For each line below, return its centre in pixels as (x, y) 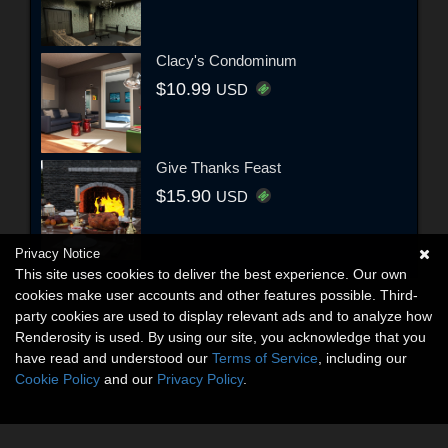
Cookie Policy (57, 379)
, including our (362, 358)
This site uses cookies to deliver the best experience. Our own (211, 274)
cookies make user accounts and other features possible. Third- (216, 295)
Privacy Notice (57, 253)
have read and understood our (113, 358)
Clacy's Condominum (226, 61)
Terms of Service (265, 358)
